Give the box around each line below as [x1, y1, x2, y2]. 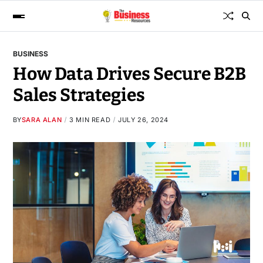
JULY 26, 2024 [118, 115, 169, 124]
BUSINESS [12, 49, 48, 58]
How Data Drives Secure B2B [12, 63, 246, 85]
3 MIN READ [69, 115, 111, 124]
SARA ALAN [21, 115, 62, 124]
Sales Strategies [12, 84, 145, 106]
